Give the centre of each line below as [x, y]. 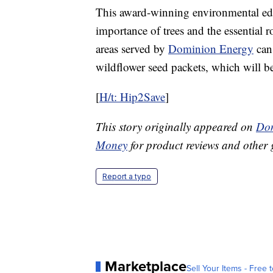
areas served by [132, 49]
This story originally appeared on [176, 127]
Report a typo [127, 177]
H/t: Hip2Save [132, 97]
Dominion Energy [211, 49]
